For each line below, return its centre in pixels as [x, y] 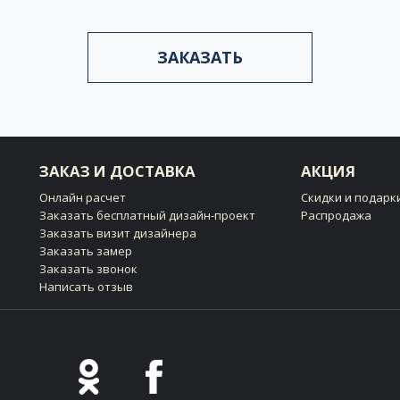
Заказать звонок [88, 268]
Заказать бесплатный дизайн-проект [147, 215]
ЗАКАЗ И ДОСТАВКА [117, 171]
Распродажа [336, 215]
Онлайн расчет [83, 197]
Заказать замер [86, 250]
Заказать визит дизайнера [118, 233]
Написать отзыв [86, 286]
